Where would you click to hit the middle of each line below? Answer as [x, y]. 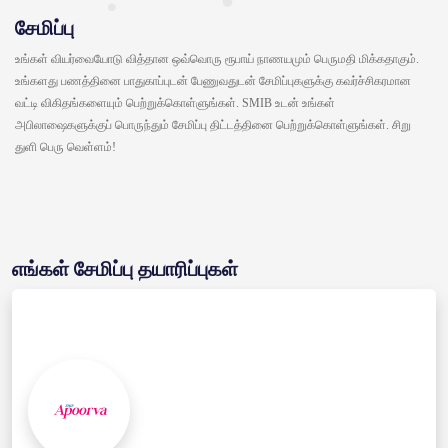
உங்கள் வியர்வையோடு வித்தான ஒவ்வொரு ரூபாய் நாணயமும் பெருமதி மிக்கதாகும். [217, 58]
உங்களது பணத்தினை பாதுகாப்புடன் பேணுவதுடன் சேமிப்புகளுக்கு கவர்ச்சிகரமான [213, 80]
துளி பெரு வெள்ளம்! [65, 146]
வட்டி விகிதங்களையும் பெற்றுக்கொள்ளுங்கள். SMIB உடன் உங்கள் [175, 102]
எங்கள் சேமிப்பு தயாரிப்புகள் [125, 268]
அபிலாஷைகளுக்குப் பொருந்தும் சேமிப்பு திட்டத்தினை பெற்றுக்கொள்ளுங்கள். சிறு [213, 124]
